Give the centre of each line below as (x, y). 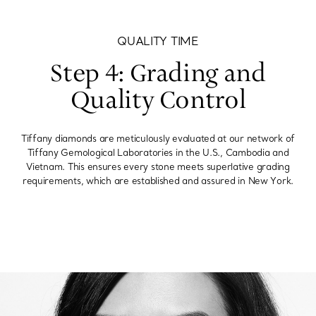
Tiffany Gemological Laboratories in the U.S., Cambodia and (158, 153)
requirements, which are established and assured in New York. (158, 181)
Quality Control (158, 101)
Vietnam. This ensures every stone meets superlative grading (158, 167)
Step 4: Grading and (158, 74)
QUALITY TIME (158, 41)
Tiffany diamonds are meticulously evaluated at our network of (158, 139)
